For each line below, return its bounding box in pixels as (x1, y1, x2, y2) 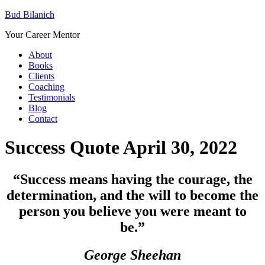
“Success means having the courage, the (12, 171, 253, 187)
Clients (28, 71, 54, 81)
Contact (28, 114, 57, 124)
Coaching (28, 82, 64, 92)
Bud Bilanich (5, 9, 54, 20)
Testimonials (28, 92, 75, 102)
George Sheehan (84, 247, 181, 263)
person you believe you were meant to (18, 203, 247, 219)
